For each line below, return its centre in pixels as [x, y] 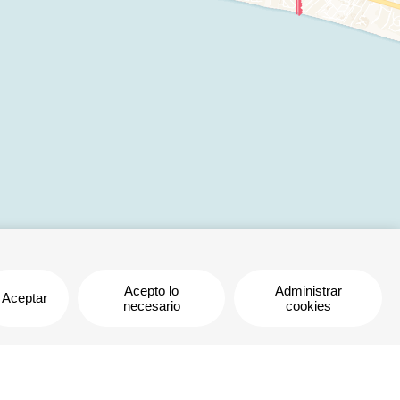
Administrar [308, 290]
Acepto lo [152, 290]
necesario [151, 305]
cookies [308, 305]
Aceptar [25, 298]
